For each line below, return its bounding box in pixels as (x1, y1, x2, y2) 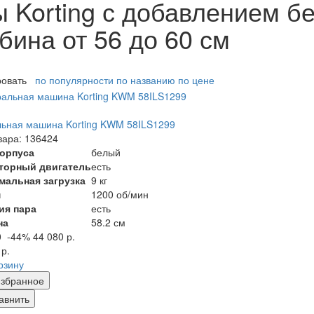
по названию (116, 73, 175, 88)
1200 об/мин (91, 186, 149, 201)
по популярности (35, 73, 114, 88)
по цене (178, 73, 214, 88)
